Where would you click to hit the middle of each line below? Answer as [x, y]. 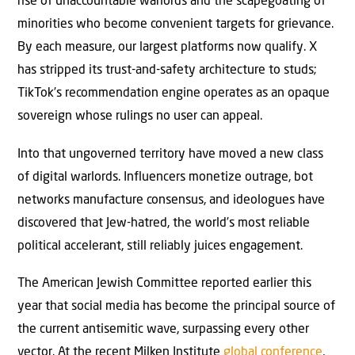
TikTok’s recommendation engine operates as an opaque [174, 94]
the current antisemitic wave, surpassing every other [163, 330]
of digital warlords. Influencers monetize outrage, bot [165, 177]
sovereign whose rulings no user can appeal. [140, 117]
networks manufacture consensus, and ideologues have [171, 200]
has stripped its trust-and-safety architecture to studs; [167, 71]
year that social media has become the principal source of [176, 307]
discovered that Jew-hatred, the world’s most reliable [164, 223]
